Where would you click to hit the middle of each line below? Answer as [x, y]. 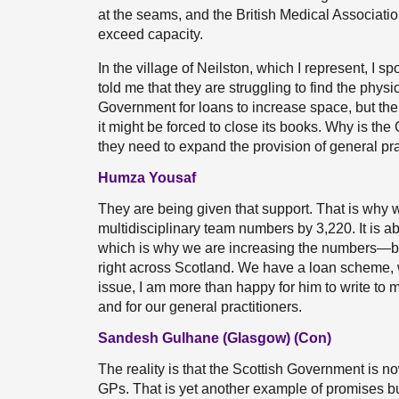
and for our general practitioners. [200, 307]
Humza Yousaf [147, 178]
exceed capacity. [151, 34]
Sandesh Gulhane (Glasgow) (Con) [215, 338]
